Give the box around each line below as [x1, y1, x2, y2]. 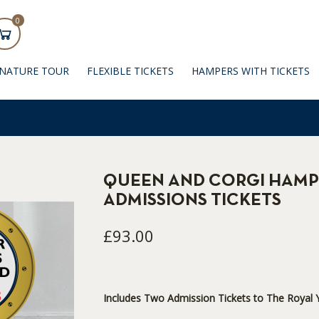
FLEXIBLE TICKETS [87, 64, 174, 78]
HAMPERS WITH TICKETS [192, 64, 310, 78]
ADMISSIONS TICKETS [103, 192, 281, 209]
